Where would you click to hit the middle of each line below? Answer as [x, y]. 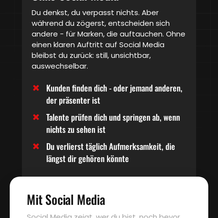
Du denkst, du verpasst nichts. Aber [95, 13]
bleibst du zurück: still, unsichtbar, [91, 55]
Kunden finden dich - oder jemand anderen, [114, 88]
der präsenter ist [73, 100]
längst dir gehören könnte [88, 159]
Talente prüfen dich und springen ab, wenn [113, 117]
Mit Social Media [66, 200]
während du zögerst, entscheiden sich [101, 23]
